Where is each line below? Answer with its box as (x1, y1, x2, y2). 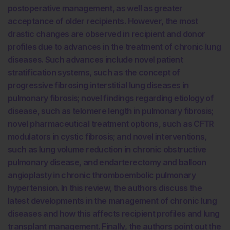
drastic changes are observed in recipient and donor (8, 29, 205, 39)
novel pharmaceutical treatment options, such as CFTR (8, 119, 214, 129)
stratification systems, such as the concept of (8, 67, 180, 78)
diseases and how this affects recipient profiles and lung (8, 208, 220, 219)
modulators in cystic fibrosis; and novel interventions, (8, 131, 207, 142)
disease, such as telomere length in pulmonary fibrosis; (8, 106, 214, 116)
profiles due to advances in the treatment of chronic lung (8, 42, 221, 52)
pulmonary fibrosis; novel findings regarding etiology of (8, 93, 214, 103)
